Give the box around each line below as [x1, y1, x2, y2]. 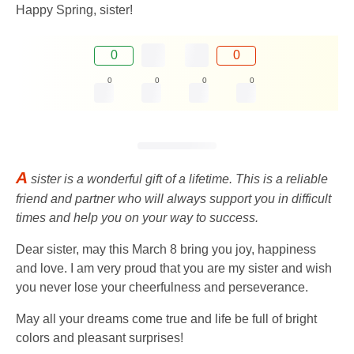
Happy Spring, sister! [16, 3, 133, 17]
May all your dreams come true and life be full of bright [16, 312, 317, 326]
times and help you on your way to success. [16, 211, 258, 225]
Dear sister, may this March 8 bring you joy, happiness [16, 243, 316, 257]
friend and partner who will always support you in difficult [16, 192, 331, 206]
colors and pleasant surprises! [16, 331, 183, 345]
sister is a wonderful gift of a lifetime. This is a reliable [28, 172, 328, 186]
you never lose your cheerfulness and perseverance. [16, 281, 308, 295]
